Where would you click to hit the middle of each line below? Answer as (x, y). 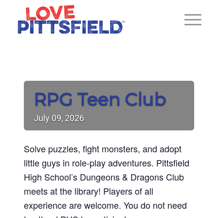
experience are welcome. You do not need (105, 205)
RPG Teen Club (100, 99)
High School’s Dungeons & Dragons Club (104, 177)
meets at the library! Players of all (88, 191)
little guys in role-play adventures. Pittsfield (106, 163)
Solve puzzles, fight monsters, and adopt (102, 148)
